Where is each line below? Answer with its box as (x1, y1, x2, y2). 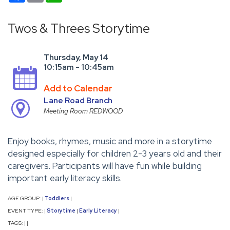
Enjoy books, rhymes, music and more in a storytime (8, 136, 212, 147)
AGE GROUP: (8, 194, 42, 202)
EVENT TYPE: (8, 206, 44, 214)
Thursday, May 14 (43, 52, 108, 63)
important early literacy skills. (8, 172, 122, 184)
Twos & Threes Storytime (8, 20, 150, 37)
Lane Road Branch (43, 95, 112, 106)
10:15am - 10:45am (43, 62, 114, 72)
